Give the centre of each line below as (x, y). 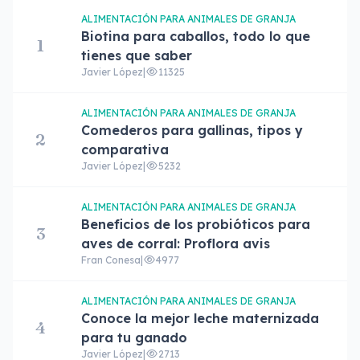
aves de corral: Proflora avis (176, 243)
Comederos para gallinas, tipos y (192, 130)
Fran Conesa (111, 260)
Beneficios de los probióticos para (196, 224)
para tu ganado (135, 337)
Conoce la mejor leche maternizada (200, 318)
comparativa (125, 149)
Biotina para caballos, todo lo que (196, 36)
